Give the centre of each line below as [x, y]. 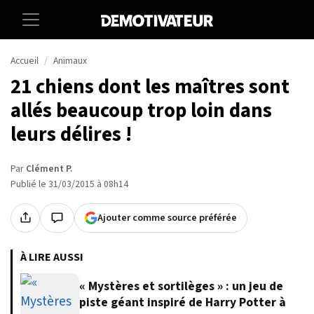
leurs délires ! [71, 135]
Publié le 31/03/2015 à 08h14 [69, 184]
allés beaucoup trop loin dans [141, 111]
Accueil [25, 61]
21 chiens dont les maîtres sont [150, 87]
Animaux [70, 61]
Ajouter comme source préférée [167, 217]
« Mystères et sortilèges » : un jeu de [181, 287]
